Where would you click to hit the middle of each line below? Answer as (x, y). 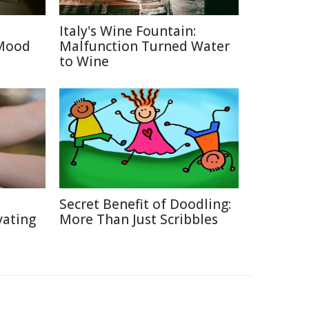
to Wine (84, 61)
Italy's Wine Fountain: (128, 31)
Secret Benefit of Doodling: (145, 204)
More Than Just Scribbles (139, 219)
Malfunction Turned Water (144, 46)
